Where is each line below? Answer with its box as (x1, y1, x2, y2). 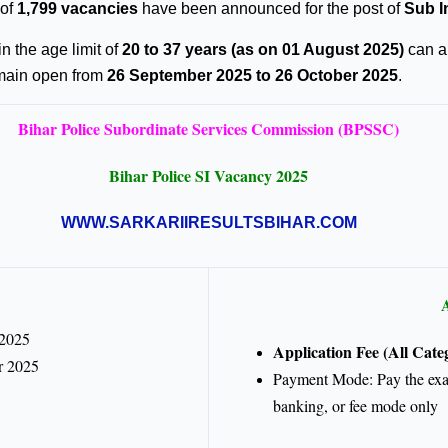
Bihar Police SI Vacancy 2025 (109, 164, 308, 188)
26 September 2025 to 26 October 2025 (107, 67, 398, 85)
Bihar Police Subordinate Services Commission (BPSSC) (18, 117, 399, 141)
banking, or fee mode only (273, 395, 438, 417)
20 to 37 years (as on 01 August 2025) (122, 41, 404, 59)
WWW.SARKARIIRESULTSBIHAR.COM (60, 214, 357, 232)
